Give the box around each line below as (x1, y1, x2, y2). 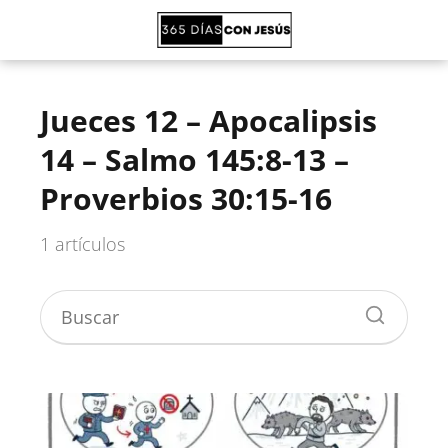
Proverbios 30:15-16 (40, 178, 332, 219)
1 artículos (40, 232, 125, 256)
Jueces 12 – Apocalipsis (40, 100, 377, 141)
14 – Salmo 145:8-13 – (40, 139, 349, 180)
